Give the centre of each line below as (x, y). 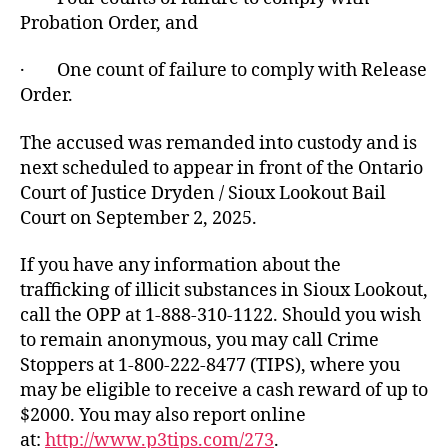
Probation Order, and (109, 23)
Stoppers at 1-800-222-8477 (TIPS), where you (210, 365)
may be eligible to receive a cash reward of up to (224, 390)
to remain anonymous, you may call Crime (199, 340)
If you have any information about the (180, 265)
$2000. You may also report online (163, 415)
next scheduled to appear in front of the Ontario (221, 168)
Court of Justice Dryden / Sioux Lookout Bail (203, 193)
